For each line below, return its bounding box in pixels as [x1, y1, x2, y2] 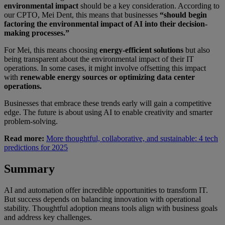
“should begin [160, 10, 207, 19]
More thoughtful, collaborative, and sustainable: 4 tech [46, 134, 218, 143]
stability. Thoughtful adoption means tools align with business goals [4, 203, 217, 212]
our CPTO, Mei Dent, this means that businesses [4, 10, 160, 19]
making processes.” [4, 28, 69, 37]
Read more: [4, 134, 44, 143]
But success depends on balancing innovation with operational [4, 194, 201, 203]
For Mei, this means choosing [4, 45, 99, 54]
